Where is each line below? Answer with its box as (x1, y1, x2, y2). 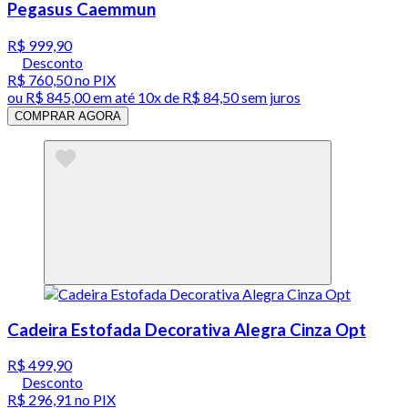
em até (90, 87, 138, 106)
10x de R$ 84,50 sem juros (138, 87, 301, 106)
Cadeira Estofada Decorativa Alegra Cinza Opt (7, 319, 366, 340)
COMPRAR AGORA (15, 108, 121, 123)
